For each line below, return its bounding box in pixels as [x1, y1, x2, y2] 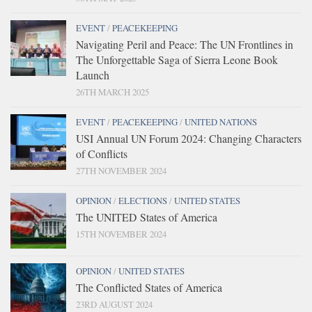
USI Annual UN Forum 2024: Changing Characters [76, 131, 302, 146]
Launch [76, 68, 109, 83]
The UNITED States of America [76, 210, 217, 225]
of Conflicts [76, 146, 127, 162]
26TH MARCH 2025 [76, 86, 149, 99]
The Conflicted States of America [76, 280, 222, 295]
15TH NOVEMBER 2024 [76, 228, 166, 241]
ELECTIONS [118, 194, 167, 208]
